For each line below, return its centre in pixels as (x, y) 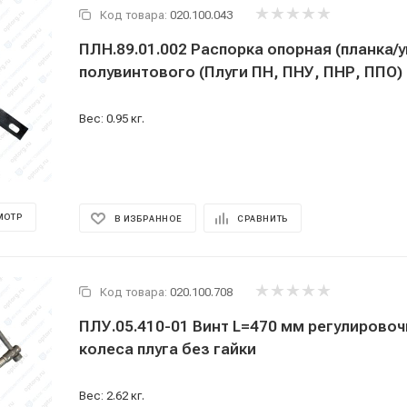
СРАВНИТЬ (263, 218)
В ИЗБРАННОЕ (149, 218)
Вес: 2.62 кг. (112, 396)
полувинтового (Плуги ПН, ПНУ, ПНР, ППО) (241, 72)
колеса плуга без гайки (168, 349)
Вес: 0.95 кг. (112, 119)
